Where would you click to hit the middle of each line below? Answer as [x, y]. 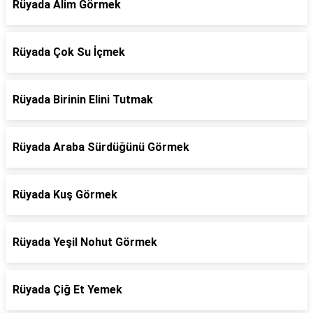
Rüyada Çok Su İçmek [69, 52]
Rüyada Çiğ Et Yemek [67, 290]
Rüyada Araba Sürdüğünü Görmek [101, 147]
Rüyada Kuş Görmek [65, 195]
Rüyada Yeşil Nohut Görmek [85, 242]
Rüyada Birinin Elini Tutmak [83, 100]
